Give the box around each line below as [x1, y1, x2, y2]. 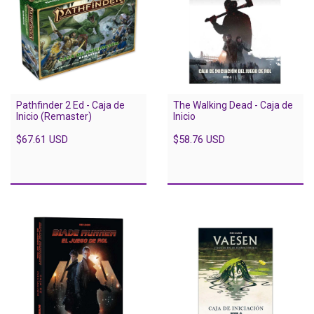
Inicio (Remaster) [16, 110, 92, 122]
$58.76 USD [173, 132, 225, 146]
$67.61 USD [16, 132, 68, 146]
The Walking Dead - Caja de [173, 99, 293, 111]
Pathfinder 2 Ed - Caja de [16, 99, 125, 111]
